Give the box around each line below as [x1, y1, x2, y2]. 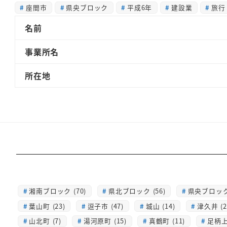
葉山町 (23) [29, 201, 65, 211]
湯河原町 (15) [83, 216, 127, 226]
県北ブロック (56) [108, 186, 166, 196]
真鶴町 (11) [148, 216, 185, 226]
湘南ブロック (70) [29, 186, 87, 196]
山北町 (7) [29, 216, 62, 226]
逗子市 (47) [87, 201, 124, 211]
